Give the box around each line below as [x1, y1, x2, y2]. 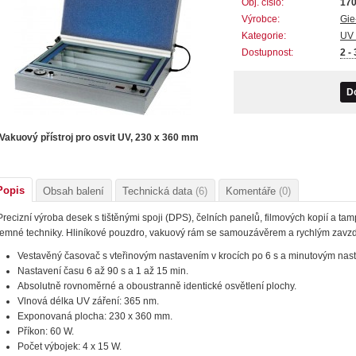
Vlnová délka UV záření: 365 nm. [17, 296, 160, 308]
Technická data [122, 185, 195, 198]
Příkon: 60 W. [17, 326, 75, 338]
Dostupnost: [242, 47, 293, 59]
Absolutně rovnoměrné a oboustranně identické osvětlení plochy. [17, 281, 297, 292]
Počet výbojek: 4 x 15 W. [17, 341, 122, 353]
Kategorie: [242, 30, 286, 42]
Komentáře [226, 185, 279, 198]
